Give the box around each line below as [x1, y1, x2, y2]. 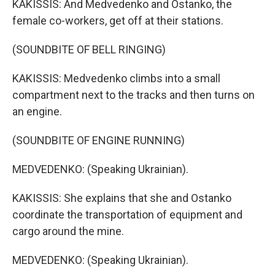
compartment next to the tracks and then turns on [12, 88, 255, 101]
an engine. [12, 105, 62, 118]
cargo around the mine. [12, 225, 124, 238]
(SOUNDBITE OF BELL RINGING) [12, 43, 166, 56]
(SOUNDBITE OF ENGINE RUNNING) [12, 134, 185, 147]
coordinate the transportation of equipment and [12, 208, 242, 221]
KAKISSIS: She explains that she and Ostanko [12, 192, 231, 204]
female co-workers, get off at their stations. [12, 14, 223, 27]
